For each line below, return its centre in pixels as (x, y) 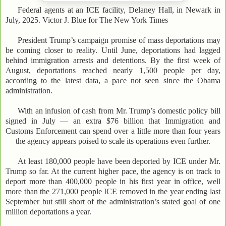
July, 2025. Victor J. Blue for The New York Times (87, 20)
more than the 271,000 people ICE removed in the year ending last (113, 192)
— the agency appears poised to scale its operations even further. (108, 141)
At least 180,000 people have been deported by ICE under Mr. (119, 161)
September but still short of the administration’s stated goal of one (113, 202)
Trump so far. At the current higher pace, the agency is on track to (113, 172)
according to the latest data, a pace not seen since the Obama (113, 81)
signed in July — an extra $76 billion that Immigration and (113, 121)
